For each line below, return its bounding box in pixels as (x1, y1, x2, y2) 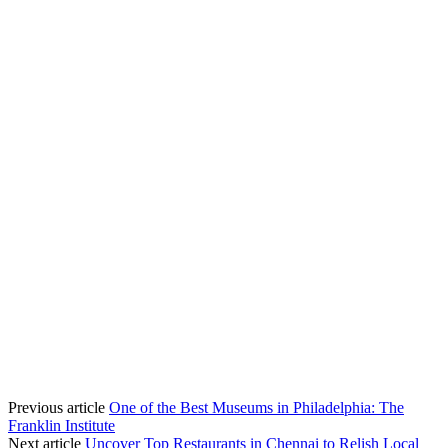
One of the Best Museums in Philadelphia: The (109, 398, 404, 416)
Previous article (8, 398, 105, 416)
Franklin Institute (8, 416, 115, 434)
